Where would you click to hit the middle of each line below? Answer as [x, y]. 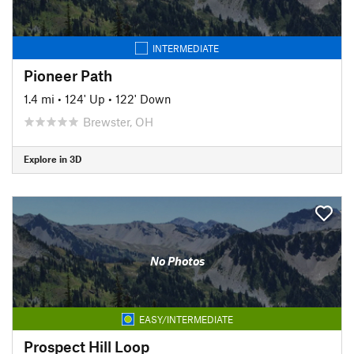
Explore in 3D [53, 159]
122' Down [143, 98]
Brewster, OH [118, 121]
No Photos [177, 261]
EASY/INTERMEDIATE [186, 319]
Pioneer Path [68, 75]
